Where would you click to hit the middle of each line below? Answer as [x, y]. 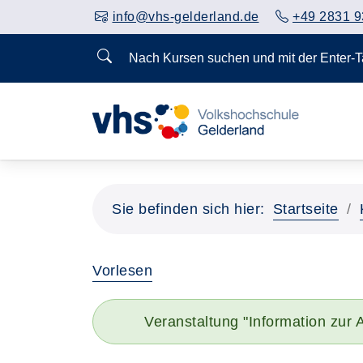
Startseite [305, 209]
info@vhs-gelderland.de [186, 17]
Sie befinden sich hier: [188, 209]
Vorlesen [122, 271]
